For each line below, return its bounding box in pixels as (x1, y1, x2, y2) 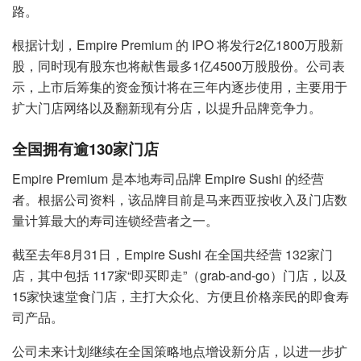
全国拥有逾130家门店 (12, 138, 159, 160)
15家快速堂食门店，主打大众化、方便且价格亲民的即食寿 (12, 286, 349, 305)
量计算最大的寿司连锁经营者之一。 (12, 210, 218, 230)
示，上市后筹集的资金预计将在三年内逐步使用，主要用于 (12, 77, 347, 96)
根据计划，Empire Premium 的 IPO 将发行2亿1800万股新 (12, 35, 343, 54)
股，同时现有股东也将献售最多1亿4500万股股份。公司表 (12, 56, 345, 75)
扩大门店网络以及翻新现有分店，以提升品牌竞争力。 (12, 98, 322, 117)
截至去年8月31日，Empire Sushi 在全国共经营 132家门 (12, 244, 333, 263)
